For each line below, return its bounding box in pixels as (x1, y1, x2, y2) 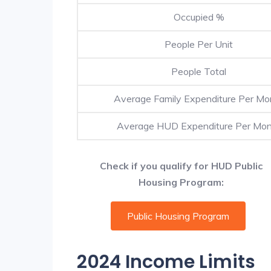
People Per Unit (165, 38, 233, 50)
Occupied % (173, 10, 224, 23)
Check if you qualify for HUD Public (100, 159, 263, 172)
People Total (171, 65, 226, 77)
